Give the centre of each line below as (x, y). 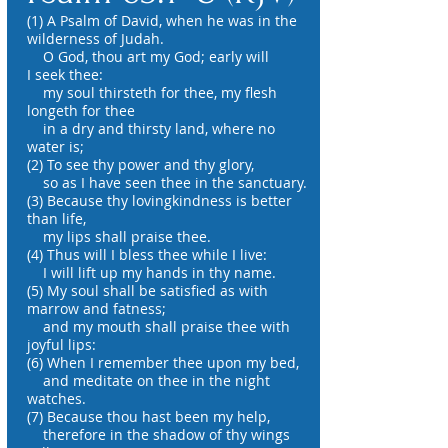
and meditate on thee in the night (148, 380)
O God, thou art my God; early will (148, 56)
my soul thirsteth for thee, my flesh (152, 92)
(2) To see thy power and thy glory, (140, 164)
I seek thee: (65, 74)
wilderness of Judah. (95, 38)
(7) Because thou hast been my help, (148, 416)
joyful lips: (61, 344)
